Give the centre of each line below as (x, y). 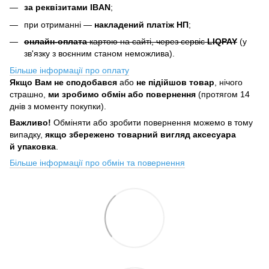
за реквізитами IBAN (67, 8)
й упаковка (33, 147)
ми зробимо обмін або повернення (122, 95)
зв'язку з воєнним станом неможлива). (99, 54)
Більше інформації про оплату (69, 71)
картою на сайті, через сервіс (147, 42)
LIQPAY (222, 42)
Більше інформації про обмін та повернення (97, 163)
